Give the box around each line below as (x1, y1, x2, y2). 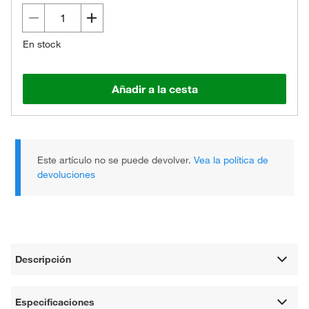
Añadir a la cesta (111, 82, 198, 96)
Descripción (15, 252, 72, 266)
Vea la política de (194, 154, 269, 166)
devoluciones (37, 168, 96, 181)
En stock (23, 38, 61, 50)
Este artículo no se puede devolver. (37, 154, 195, 166)
